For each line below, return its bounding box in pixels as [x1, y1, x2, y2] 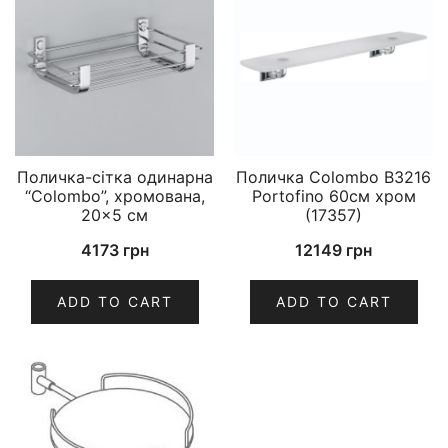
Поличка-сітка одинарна [16, 167, 213, 188]
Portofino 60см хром [251, 186, 416, 207]
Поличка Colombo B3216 [236, 167, 431, 188]
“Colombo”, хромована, [24, 186, 205, 207]
